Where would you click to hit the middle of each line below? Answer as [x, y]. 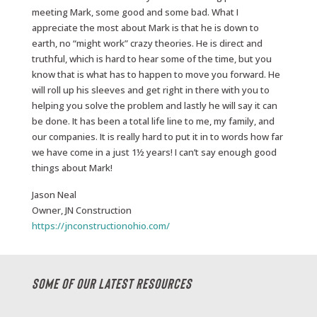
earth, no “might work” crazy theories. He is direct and [147, 43]
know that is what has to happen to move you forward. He [156, 74]
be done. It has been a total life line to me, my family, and [153, 121]
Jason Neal [54, 194]
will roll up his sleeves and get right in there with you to [150, 90]
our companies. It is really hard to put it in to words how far [157, 136]
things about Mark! [73, 167]
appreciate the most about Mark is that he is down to [145, 27]
